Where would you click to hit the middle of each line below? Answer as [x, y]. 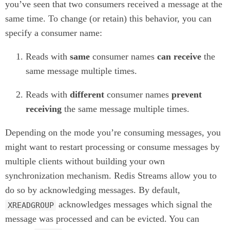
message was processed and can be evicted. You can [102, 219]
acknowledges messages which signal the [134, 205]
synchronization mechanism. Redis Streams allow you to [111, 176]
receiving [44, 109]
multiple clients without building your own [85, 161]
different [87, 95]
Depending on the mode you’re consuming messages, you [113, 133]
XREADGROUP [31, 205]
